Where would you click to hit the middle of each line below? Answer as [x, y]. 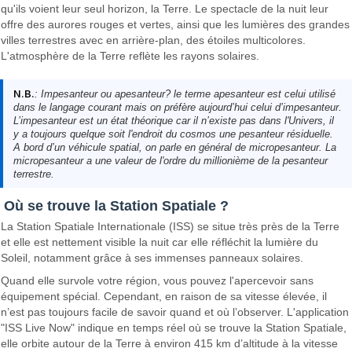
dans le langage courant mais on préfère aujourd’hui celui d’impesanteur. [177, 107]
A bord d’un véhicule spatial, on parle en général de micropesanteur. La [174, 147]
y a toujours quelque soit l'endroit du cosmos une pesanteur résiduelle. [173, 134]
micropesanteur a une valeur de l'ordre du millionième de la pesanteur [170, 160]
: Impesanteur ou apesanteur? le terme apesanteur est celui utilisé [185, 93]
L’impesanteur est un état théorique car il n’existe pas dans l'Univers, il [173, 120]
